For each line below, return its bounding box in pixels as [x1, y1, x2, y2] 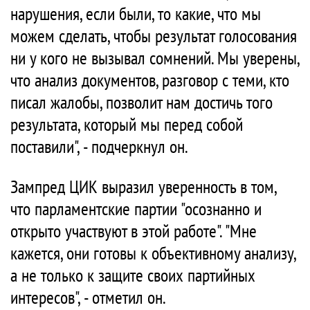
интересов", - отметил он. [10, 286, 166, 309]
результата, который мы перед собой [10, 113, 243, 136]
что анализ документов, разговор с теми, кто [10, 69, 289, 91]
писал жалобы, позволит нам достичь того [10, 91, 273, 113]
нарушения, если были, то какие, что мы [10, 2, 261, 25]
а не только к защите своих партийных [10, 264, 255, 286]
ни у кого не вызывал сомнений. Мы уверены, [10, 46, 299, 69]
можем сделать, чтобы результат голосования [10, 24, 297, 47]
